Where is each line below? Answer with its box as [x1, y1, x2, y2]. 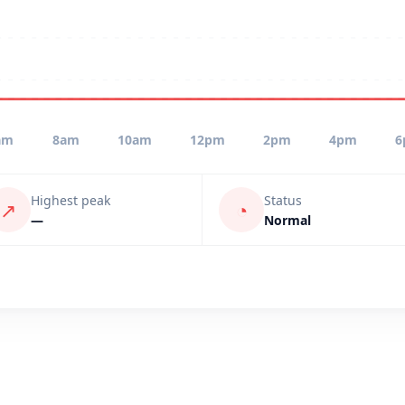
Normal [264, 211, 311, 229]
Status [264, 191, 302, 209]
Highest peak [31, 191, 110, 209]
